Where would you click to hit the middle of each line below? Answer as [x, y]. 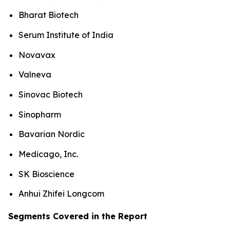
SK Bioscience [46, 174]
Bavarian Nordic [52, 134]
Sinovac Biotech [51, 95]
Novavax [37, 55]
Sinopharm [40, 114]
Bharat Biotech [49, 15]
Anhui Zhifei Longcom [61, 194]
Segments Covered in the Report [78, 216]
